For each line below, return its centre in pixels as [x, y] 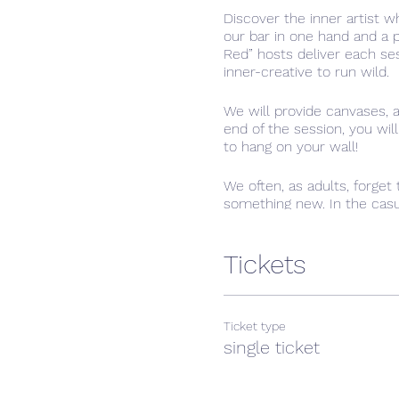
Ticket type [254, 326]
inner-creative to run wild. [308, 72]
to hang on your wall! [293, 147]
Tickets [265, 265]
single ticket [271, 348]
